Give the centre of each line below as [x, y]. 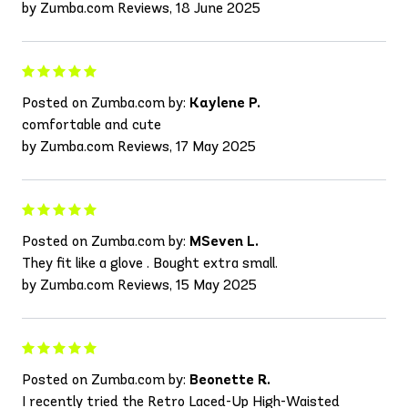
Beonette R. [230, 379]
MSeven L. [224, 240]
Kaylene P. [225, 102]
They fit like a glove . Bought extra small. [150, 262]
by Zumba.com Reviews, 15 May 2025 [139, 284]
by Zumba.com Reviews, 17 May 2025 [139, 146]
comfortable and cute [92, 124]
